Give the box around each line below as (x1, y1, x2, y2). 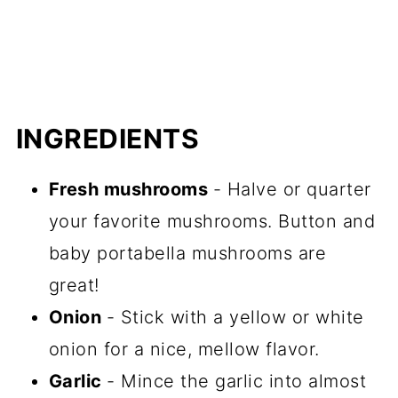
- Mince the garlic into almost (107, 370, 367, 392)
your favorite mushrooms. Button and (48, 210, 376, 232)
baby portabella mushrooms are (48, 242, 327, 264)
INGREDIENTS (15, 122, 200, 155)
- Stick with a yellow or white (106, 306, 364, 328)
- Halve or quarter (212, 178, 371, 200)
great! (48, 274, 99, 296)
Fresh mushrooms (48, 178, 213, 200)
